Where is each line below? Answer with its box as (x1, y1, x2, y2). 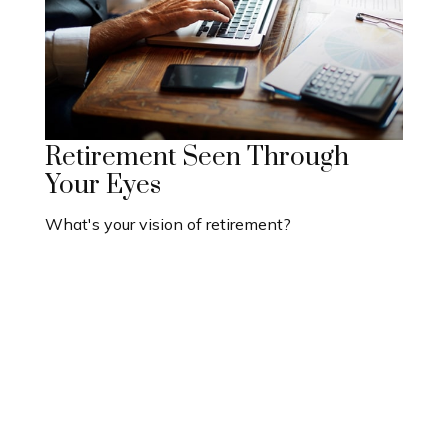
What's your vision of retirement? (45, 213, 291, 234)
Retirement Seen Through (45, 140, 349, 174)
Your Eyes (45, 168, 161, 202)
